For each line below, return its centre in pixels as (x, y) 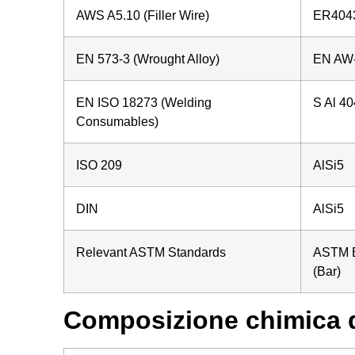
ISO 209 (99, 164)
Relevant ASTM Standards (151, 252)
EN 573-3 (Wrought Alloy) (147, 58)
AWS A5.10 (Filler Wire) (142, 15)
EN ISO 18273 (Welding (143, 102)
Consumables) (117, 121)
